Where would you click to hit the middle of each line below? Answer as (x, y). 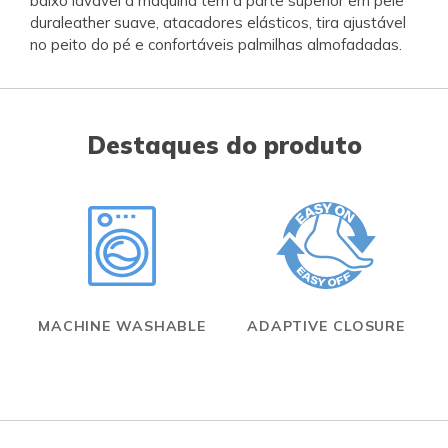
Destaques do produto (224, 144)
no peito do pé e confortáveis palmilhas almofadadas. (216, 44)
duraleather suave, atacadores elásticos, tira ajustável (218, 22)
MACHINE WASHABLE (122, 325)
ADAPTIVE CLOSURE (326, 325)
